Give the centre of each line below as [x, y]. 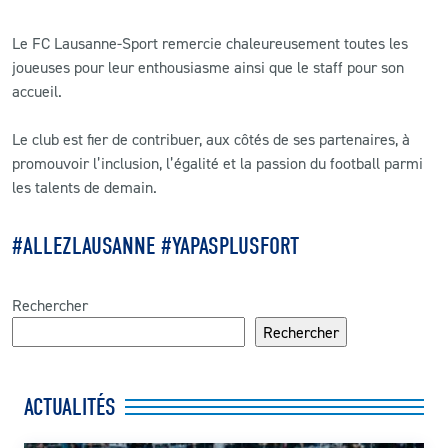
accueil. [37, 90]
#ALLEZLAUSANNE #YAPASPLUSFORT [155, 245]
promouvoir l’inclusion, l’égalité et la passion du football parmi [217, 162]
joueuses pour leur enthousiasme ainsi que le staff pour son [208, 66]
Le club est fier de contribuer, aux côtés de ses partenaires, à [211, 138]
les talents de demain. [84, 186]
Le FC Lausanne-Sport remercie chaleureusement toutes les [210, 42]
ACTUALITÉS [70, 406]
